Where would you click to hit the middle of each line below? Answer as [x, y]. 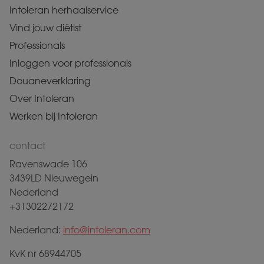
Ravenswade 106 [48, 164]
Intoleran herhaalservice [64, 10]
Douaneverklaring [50, 81]
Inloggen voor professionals [70, 63]
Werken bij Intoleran [54, 116]
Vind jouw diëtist [45, 28]
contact [27, 146]
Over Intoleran [42, 99]
